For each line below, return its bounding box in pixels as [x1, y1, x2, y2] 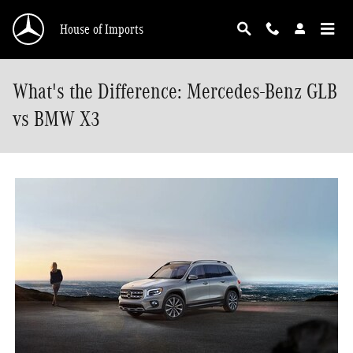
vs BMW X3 [13, 107, 100, 131]
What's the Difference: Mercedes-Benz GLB [13, 80, 337, 103]
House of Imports [60, 21, 143, 37]
